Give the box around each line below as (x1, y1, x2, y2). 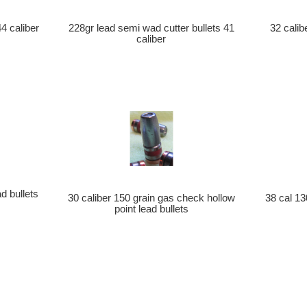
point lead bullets (114, 204, 188, 215)
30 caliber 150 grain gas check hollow (67, 193, 235, 204)
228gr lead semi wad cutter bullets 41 (68, 23, 234, 34)
